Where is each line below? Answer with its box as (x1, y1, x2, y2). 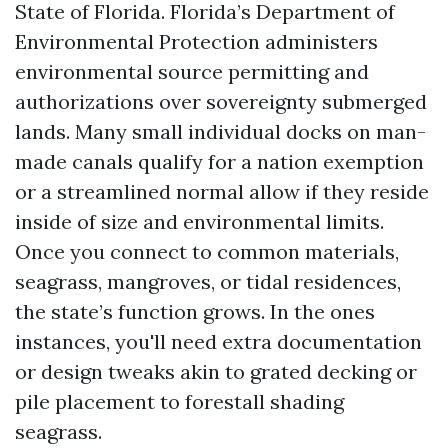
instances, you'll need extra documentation (15, 329, 422, 354)
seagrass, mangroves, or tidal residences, (15, 269, 401, 294)
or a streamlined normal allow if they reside (15, 179, 429, 204)
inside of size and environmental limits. (15, 209, 384, 234)
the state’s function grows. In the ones (15, 299, 375, 324)
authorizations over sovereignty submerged (15, 89, 427, 114)
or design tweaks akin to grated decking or (15, 359, 417, 384)
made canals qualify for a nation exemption (15, 149, 424, 174)
